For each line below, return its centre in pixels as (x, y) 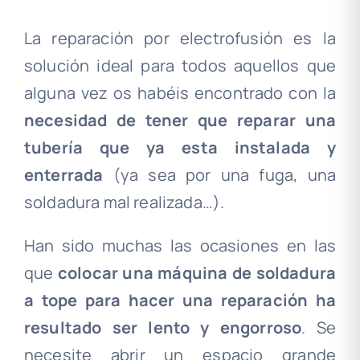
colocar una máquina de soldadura (197, 273)
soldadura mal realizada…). (124, 202)
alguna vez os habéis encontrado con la (180, 93)
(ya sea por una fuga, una (220, 175)
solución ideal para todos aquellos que (180, 65)
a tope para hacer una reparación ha (180, 300)
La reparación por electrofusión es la (180, 38)
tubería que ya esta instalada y (180, 147)
